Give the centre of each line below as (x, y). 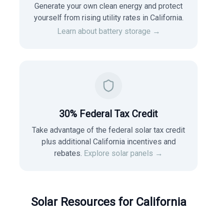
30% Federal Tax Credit (108, 114)
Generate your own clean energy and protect (108, 6)
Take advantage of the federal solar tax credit (108, 130)
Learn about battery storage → (108, 31)
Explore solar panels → (123, 153)
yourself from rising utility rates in (92, 18)
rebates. (68, 153)
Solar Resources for (83, 202)
